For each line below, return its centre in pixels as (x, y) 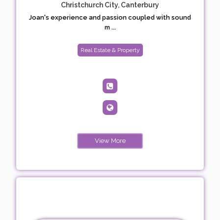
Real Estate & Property (110, 50)
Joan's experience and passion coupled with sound (110, 17)
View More (110, 140)
